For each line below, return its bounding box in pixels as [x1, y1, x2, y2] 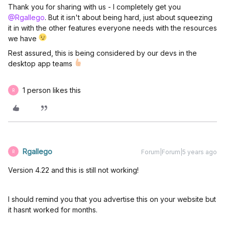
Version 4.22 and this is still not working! [8, 166, 139, 175]
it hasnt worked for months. [8, 205, 97, 214]
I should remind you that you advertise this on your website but [8, 195, 216, 204]
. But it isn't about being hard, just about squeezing [45, 13, 212, 22]
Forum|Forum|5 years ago [141, 148, 217, 156]
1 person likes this [23, 86, 81, 95]
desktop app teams [8, 59, 74, 68]
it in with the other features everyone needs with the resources [8, 24, 217, 33]
